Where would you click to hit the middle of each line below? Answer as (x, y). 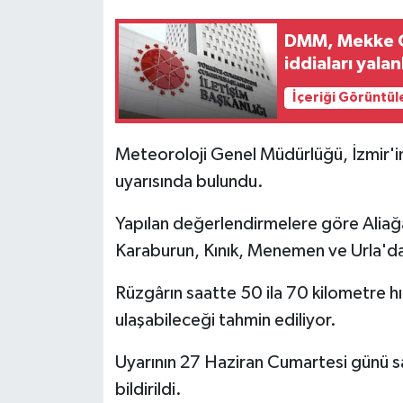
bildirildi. (148, 389)
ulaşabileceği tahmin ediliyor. (225, 320)
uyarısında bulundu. (189, 181)
